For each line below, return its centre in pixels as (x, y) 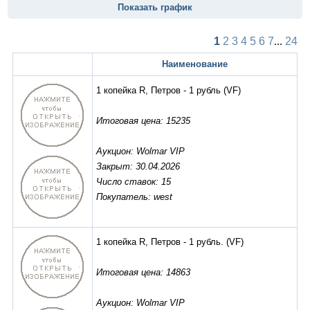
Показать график (155, 8)
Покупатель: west (134, 197)
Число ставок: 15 (134, 182)
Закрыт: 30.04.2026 (138, 167)
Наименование (195, 64)
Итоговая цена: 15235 (143, 121)
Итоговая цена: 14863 (143, 273)
